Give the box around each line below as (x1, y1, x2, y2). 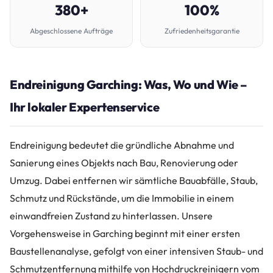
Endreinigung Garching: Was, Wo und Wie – (10, 77, 248, 92)
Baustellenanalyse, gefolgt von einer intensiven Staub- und (10, 245, 263, 257)
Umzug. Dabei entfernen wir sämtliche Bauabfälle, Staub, (10, 174, 258, 186)
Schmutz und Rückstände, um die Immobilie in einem (10, 192, 234, 204)
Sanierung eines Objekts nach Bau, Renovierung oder (10, 157, 238, 169)
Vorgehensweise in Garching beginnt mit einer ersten (10, 227, 240, 239)
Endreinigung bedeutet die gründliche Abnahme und (10, 139, 234, 151)
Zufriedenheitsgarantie (164, 26, 239, 35)
